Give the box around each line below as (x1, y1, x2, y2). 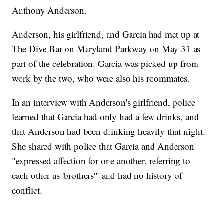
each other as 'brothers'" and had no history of (12, 169, 183, 181)
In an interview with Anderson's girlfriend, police (12, 95, 196, 108)
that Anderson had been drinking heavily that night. (12, 125, 206, 137)
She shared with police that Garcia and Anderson (12, 139, 195, 152)
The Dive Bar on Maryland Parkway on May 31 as (12, 42, 201, 55)
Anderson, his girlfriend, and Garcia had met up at (12, 27, 200, 40)
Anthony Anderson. (12, 3, 87, 16)
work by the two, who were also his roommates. (12, 71, 190, 84)
